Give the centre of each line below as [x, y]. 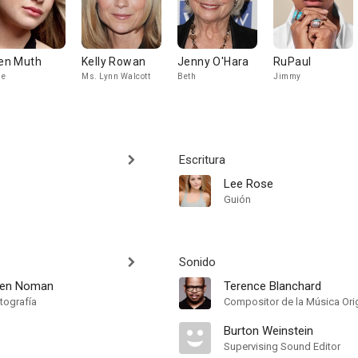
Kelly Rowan [114, 62]
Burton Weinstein [268, 331]
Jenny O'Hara [213, 62]
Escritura [202, 160]
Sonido [197, 262]
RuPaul [292, 62]
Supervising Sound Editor [282, 346]
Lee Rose [249, 184]
